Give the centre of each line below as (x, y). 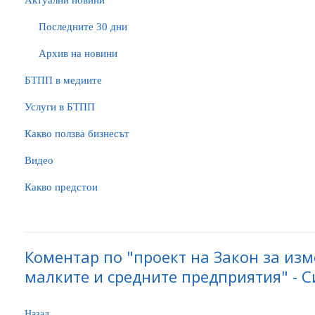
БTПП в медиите (63, 80)
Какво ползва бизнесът (77, 134)
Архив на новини (78, 53)
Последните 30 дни (83, 27)
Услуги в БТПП (60, 107)
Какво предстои (61, 187)
